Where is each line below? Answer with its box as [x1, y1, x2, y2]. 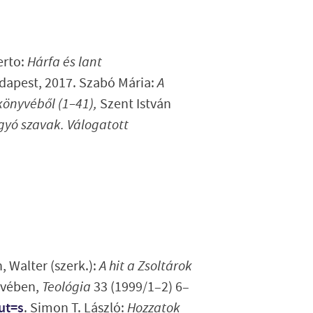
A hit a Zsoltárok [99, 256, 192, 275]
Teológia [42, 277, 94, 296]
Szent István [100, 95, 171, 114]
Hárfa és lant [27, 53, 102, 71]
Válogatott [67, 116, 129, 134]
